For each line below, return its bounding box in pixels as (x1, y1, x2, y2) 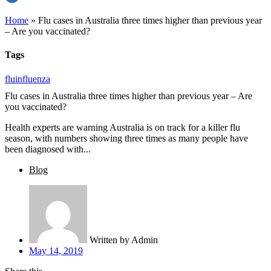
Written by (90, 235, 131, 246)
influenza (15, 73, 50, 84)
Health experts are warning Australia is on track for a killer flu (5, 122, 240, 133)
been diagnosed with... (5, 144, 91, 155)
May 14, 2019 (29, 246, 83, 256)
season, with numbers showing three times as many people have (5, 133, 248, 144)
